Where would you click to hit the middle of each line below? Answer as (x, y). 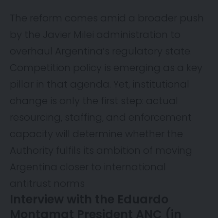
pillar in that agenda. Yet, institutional (100, 84)
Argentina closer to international (88, 167)
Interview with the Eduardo (89, 199)
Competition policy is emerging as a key (106, 67)
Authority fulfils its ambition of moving (101, 150)
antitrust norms (47, 183)
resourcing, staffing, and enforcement (101, 117)
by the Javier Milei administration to (95, 34)
